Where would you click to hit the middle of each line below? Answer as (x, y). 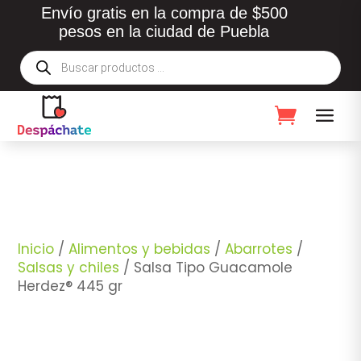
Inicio (36, 249)
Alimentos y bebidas (140, 249)
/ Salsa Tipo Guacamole (206, 267)
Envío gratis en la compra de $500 (164, 13)
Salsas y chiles (69, 267)
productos (50, 79)
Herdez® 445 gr (71, 286)
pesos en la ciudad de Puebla (164, 31)
